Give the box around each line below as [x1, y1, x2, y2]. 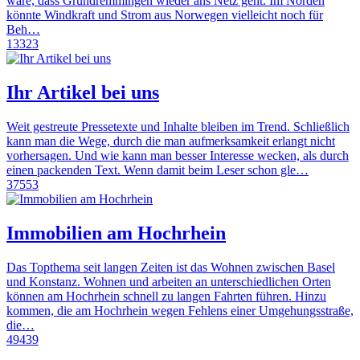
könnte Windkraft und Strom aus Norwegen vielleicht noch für [6, 8, 323, 22]
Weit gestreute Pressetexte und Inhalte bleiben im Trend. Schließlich [6, 120, 350, 134]
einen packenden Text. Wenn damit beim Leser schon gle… [6, 163, 309, 178]
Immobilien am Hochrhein [6, 222, 226, 243]
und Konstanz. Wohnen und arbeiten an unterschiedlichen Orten [6, 274, 331, 288]
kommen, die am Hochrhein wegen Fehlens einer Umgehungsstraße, [6, 303, 354, 317]
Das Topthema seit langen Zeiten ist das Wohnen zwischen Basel [6, 260, 335, 274]
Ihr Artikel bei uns [6, 82, 159, 104]
